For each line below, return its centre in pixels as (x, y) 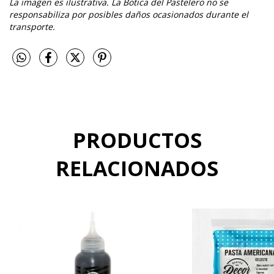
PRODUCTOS (137, 140)
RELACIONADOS (137, 168)
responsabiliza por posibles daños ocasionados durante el (129, 14)
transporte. (32, 26)
